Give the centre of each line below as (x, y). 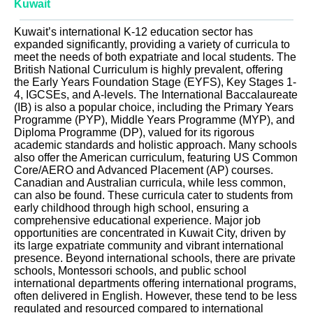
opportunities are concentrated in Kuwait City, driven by (150, 233)
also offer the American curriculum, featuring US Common (156, 158)
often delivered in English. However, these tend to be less (155, 296)
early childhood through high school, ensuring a (131, 208)
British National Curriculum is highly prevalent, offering (148, 70)
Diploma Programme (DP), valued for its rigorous (134, 133)
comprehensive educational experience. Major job (137, 221)
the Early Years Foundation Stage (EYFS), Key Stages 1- (155, 82)
